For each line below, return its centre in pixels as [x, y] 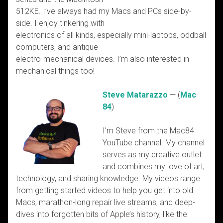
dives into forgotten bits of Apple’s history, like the [102, 214]
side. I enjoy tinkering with [60, 23]
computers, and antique [57, 47]
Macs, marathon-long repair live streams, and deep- [106, 202]
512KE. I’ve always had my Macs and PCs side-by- [104, 11]
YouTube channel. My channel [154, 142]
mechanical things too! [55, 71]
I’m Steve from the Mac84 [148, 130]
